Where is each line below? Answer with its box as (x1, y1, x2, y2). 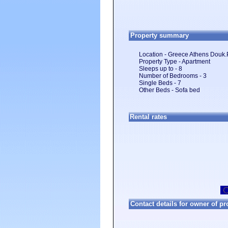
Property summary (130, 32, 189, 39)
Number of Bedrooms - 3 (139, 72, 207, 79)
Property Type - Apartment (139, 58, 210, 65)
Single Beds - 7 (139, 79, 181, 87)
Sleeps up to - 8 (139, 65, 182, 72)
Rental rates (130, 113, 167, 121)
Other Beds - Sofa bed (139, 87, 200, 94)
